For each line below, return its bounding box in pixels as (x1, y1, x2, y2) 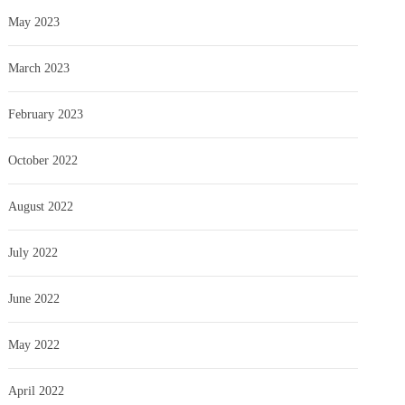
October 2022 (8, 153, 79, 167)
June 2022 (8, 291, 61, 306)
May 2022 (8, 337, 61, 352)
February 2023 (8, 107, 84, 121)
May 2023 (8, 14, 61, 29)
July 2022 (8, 245, 59, 259)
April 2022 (8, 383, 65, 398)
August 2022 (8, 199, 74, 213)
